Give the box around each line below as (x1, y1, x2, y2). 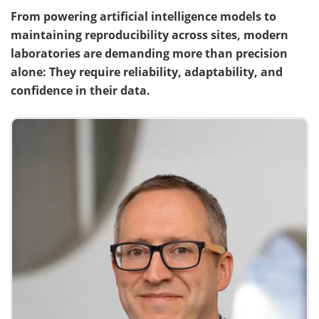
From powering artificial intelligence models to (11, 8, 276, 24)
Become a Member (189, 53, 289, 68)
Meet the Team (38, 20, 120, 35)
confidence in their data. (11, 82, 150, 98)
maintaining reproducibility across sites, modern (11, 26, 288, 43)
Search (61, 53, 98, 68)
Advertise (213, 20, 265, 35)
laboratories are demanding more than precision (11, 45, 288, 61)
